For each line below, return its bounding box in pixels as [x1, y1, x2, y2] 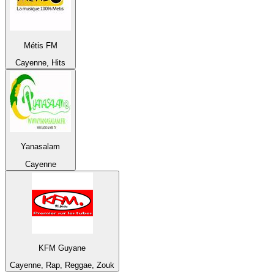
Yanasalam [21, 142, 60, 152]
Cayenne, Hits [15, 58, 65, 67]
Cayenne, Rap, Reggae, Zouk [10, 261, 114, 270]
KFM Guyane [39, 243, 86, 253]
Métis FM [23, 40, 57, 50]
